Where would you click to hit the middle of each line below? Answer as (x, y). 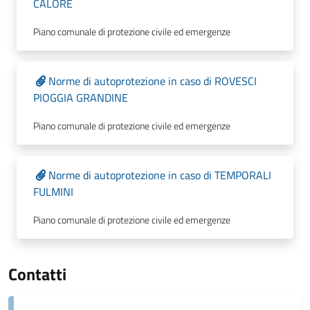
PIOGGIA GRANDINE (81, 98)
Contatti (37, 274)
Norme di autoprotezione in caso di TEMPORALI (160, 175)
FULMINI (53, 192)
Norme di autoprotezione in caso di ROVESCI (153, 81)
